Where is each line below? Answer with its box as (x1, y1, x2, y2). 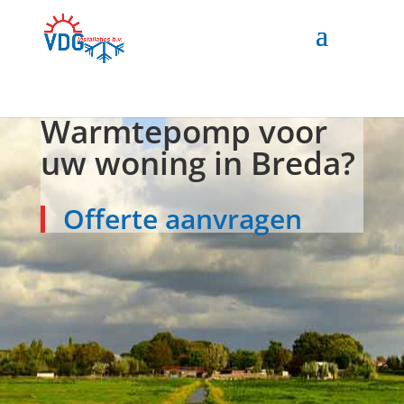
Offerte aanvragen (62, 199, 302, 237)
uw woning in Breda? (40, 141, 355, 184)
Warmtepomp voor (40, 109, 327, 152)
